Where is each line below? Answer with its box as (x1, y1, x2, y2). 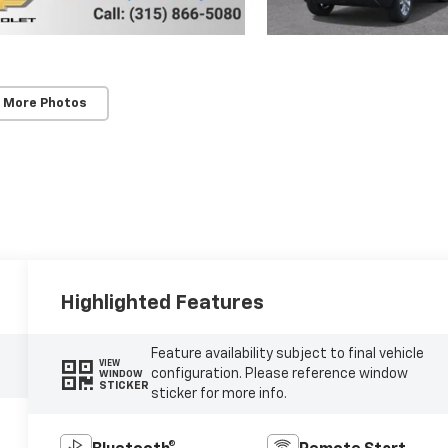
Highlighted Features (60, 293, 265, 314)
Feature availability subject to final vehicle (150, 347, 424, 362)
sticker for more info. (150, 387, 287, 402)
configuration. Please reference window (150, 367, 408, 382)
